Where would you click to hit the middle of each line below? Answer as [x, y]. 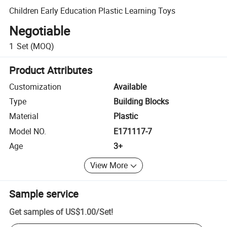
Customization [35, 86]
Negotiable [40, 31]
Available [130, 86]
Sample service [44, 194]
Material [24, 116]
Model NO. [28, 131]
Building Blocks [141, 102]
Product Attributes [51, 70]
